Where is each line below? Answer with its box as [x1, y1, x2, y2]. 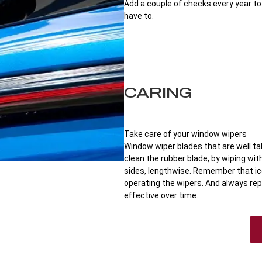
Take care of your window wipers [123, 129, 247, 139]
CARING [123, 84, 192, 101]
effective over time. [123, 191, 198, 200]
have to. [123, 11, 154, 20]
